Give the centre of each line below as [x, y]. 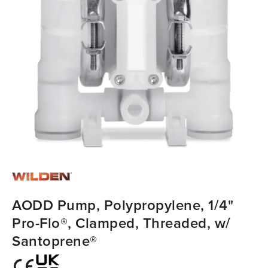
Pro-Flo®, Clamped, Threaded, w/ [121, 223]
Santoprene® [55, 241]
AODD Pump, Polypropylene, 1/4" [123, 205]
